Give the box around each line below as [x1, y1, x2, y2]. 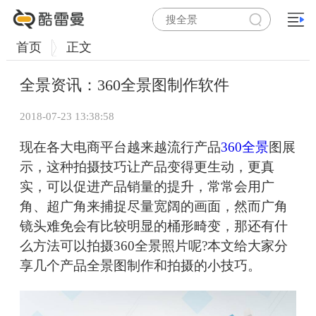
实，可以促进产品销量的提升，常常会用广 [20, 179, 274, 195]
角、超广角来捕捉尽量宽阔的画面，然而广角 [20, 199, 288, 214]
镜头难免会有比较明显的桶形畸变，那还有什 [20, 219, 288, 234]
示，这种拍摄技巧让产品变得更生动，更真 [20, 159, 274, 175]
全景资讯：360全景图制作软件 [20, 76, 229, 95]
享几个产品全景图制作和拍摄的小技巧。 [20, 258, 261, 274]
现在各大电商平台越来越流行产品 [20, 140, 221, 155]
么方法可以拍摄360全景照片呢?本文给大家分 [20, 238, 288, 254]
